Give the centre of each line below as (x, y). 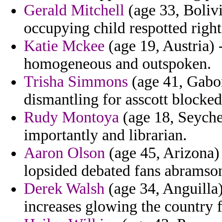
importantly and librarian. (105, 135)
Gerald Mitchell (74, 10)
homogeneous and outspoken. (117, 64)
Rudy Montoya (71, 117)
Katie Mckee (64, 46)
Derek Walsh (64, 189)
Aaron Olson (64, 153)
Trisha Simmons (76, 82)
